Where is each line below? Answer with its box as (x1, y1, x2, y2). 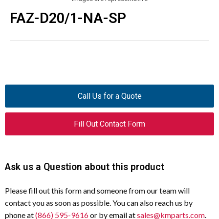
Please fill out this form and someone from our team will (5, 186, 190, 195)
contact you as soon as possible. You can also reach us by (5, 198, 193, 207)
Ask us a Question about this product (5, 161, 164, 173)
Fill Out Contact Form (74, 119, 145, 129)
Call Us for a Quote (77, 91, 142, 101)
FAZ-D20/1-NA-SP (10, 10, 126, 26)
